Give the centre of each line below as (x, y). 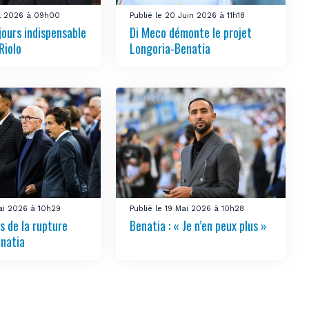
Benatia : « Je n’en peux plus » (199, 226)
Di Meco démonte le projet (191, 32)
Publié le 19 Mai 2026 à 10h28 (187, 209)
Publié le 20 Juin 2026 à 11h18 (188, 15)
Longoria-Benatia (170, 48)
